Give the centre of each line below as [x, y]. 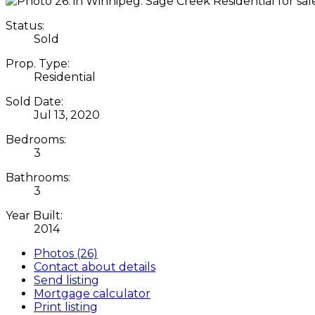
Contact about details [95, 266]
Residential [65, 77]
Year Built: [34, 215]
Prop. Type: [38, 63]
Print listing [66, 307]
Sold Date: [34, 101]
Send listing [66, 280]
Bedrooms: [36, 139]
